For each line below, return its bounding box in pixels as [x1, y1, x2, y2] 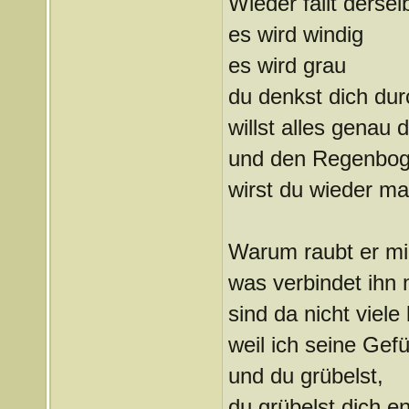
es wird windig [227, 22, 363, 47]
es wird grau [227, 53, 346, 78]
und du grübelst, [227, 363, 383, 388]
